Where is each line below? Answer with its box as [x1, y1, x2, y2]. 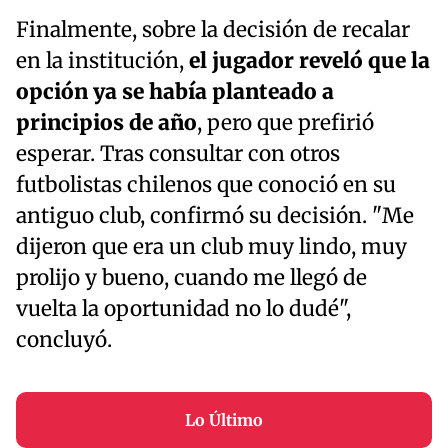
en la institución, [16, 47, 189, 74]
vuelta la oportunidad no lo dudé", [16, 295, 351, 322]
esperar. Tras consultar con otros [16, 140, 340, 167]
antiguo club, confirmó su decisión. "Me [16, 202, 414, 229]
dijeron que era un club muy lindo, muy [16, 233, 407, 260]
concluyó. [16, 326, 112, 353]
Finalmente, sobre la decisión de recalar [16, 16, 410, 43]
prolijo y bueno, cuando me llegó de [16, 264, 367, 291]
